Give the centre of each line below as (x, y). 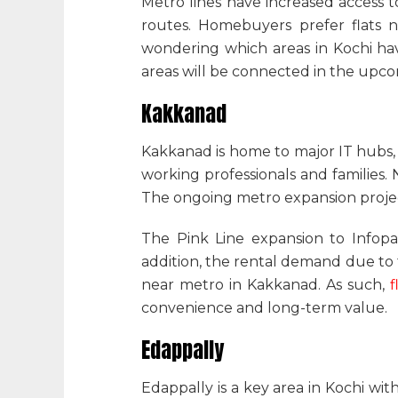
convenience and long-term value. (264, 308)
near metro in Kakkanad (230, 285)
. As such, (351, 285)
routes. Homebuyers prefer (247, 26)
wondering (183, 49)
